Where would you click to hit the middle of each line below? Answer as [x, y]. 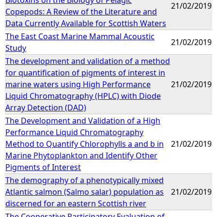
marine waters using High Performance [78, 84]
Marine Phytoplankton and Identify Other [81, 155]
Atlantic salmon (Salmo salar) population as [85, 192]
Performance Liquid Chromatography [74, 132]
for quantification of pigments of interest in [85, 72]
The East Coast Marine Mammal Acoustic [80, 36]
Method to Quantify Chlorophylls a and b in [85, 144]
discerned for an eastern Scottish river [76, 203]
